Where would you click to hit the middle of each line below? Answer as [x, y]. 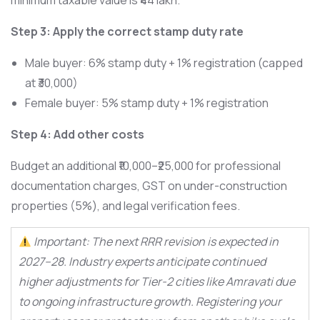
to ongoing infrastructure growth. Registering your [150, 302]
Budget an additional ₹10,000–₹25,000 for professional [146, 166]
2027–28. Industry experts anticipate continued [142, 262]
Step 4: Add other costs [77, 135]
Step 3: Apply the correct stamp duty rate [127, 32]
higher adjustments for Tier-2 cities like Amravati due [157, 282]
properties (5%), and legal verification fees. [125, 206]
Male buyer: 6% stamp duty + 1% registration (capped [164, 63]
